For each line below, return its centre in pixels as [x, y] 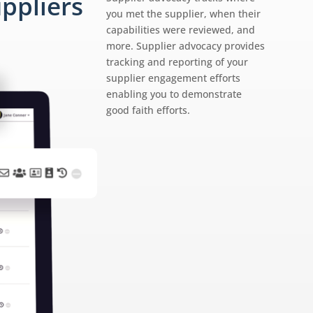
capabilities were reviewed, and [180, 30]
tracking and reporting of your [177, 62]
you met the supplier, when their [183, 14]
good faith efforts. [148, 110]
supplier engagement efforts [173, 78]
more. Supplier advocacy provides [185, 46]
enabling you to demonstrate [174, 94]
